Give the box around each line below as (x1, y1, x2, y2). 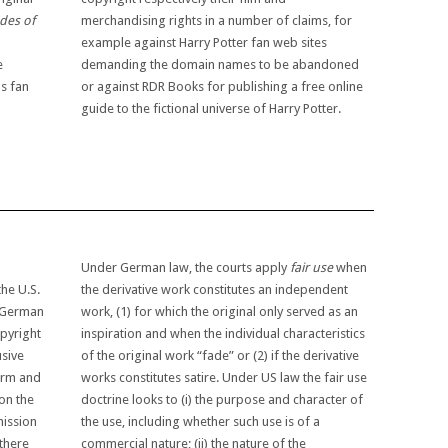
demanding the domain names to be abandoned (81, 56, 360, 72)
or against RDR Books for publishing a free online (81, 78, 364, 94)
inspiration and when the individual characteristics (81, 326, 366, 342)
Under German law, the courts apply (81, 260, 291, 276)
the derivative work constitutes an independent (81, 282, 349, 298)
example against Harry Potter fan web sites (81, 34, 328, 50)
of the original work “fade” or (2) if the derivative (81, 348, 360, 364)
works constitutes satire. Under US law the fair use (81, 370, 368, 386)
